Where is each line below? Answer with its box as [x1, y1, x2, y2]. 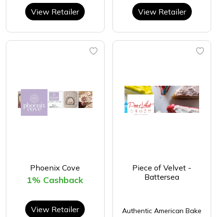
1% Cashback [27, 174, 84, 186]
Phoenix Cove [30, 163, 80, 173]
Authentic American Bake [122, 206, 202, 216]
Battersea [144, 172, 180, 182]
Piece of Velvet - [132, 163, 192, 173]
